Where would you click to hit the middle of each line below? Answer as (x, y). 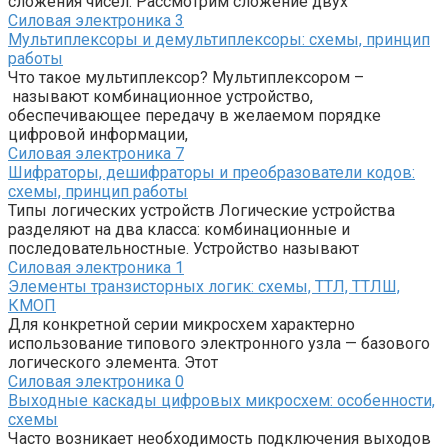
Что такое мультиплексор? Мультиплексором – (186, 78)
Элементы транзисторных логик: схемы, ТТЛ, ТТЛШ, (204, 287)
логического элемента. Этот (113, 363)
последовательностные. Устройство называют (183, 249)
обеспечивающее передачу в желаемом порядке (194, 116)
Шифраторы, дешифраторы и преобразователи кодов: (211, 173)
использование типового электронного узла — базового (219, 344)
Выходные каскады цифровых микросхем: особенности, (221, 401)
